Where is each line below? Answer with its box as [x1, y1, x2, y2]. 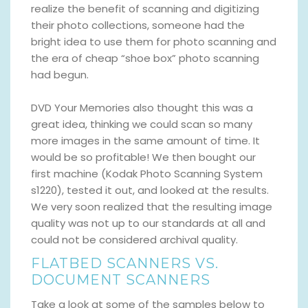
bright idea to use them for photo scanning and [31, 34, 276, 49]
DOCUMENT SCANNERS [31, 272, 210, 289]
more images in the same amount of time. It [31, 133, 260, 148]
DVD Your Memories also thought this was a [31, 100, 253, 115]
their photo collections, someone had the [31, 18, 245, 33]
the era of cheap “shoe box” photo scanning [31, 51, 259, 66]
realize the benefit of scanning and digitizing [31, 1, 259, 16]
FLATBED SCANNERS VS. [31, 255, 219, 272]
